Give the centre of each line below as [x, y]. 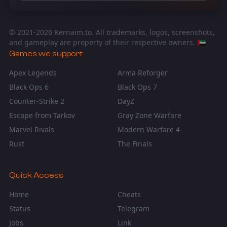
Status [20, 208]
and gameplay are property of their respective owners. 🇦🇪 [107, 42]
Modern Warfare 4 [149, 129]
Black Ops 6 [29, 87]
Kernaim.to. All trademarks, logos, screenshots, [133, 32]
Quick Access [36, 175]
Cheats [129, 194]
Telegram [134, 208]
